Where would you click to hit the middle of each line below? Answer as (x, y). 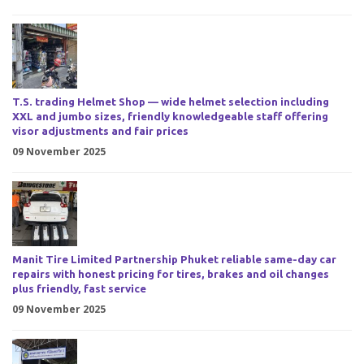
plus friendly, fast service (79, 289)
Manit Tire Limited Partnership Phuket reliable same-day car (174, 260)
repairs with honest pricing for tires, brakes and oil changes (171, 275)
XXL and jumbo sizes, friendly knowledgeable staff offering (170, 117)
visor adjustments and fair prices (100, 132)
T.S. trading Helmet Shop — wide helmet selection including (171, 102)
